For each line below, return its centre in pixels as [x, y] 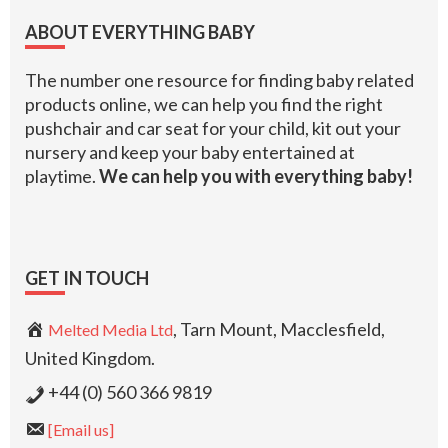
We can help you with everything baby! [256, 176]
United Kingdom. [90, 358]
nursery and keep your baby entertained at [190, 152]
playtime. [62, 176]
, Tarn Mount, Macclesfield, [279, 329]
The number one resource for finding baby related [219, 80]
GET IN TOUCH [87, 278]
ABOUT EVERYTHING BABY [140, 32]
